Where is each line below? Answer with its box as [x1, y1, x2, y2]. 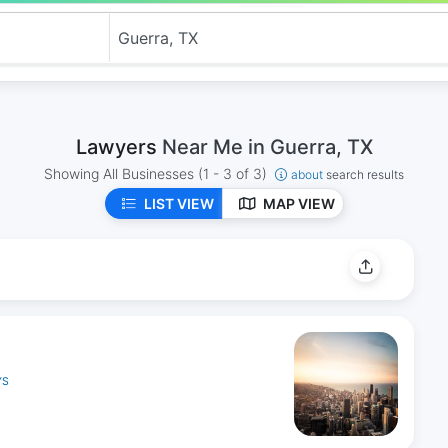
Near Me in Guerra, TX [161, 135, 373, 159]
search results [326, 167, 404, 182]
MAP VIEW [262, 195, 335, 212]
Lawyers [75, 135, 162, 159]
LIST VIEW [143, 195, 214, 212]
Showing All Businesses [44, 165, 198, 182]
